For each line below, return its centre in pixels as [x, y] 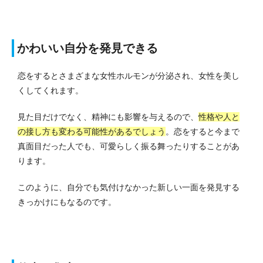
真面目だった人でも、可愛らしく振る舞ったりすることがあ [129, 146]
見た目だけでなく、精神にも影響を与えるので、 [108, 117]
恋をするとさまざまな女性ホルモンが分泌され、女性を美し [129, 75]
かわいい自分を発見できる [87, 48]
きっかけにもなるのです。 [67, 202]
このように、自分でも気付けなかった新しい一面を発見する [129, 187]
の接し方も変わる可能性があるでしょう [92, 131]
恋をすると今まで [207, 131]
